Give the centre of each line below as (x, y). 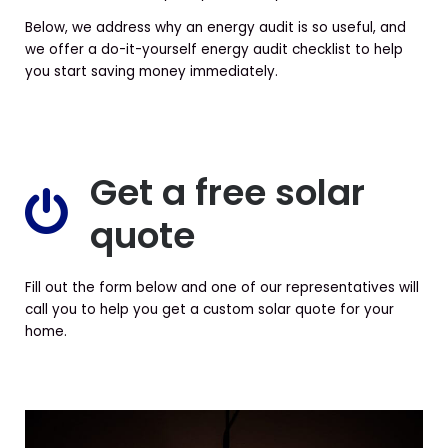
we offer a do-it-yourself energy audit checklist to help (214, 50)
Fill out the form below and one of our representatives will (222, 287)
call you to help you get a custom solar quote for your (209, 309)
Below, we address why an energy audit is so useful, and (215, 28)
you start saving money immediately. (151, 72)
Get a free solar (227, 192)
